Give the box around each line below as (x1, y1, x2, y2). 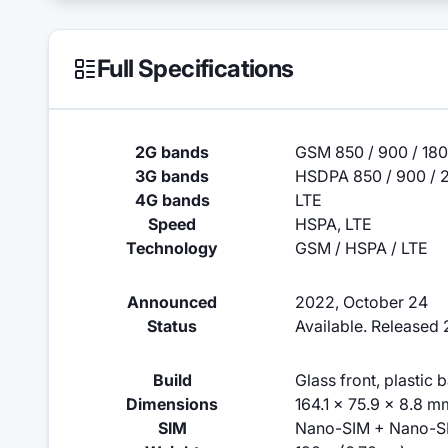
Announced (127, 292, 217, 312)
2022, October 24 (295, 292, 428, 312)
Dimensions (126, 394, 218, 414)
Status (147, 316, 197, 336)
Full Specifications (97, 54, 294, 83)
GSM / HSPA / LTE (295, 238, 428, 258)
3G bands (135, 166, 209, 186)
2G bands (135, 142, 209, 162)
